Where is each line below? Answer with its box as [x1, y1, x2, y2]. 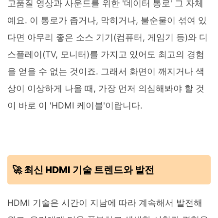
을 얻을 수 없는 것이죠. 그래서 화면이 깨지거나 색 [7, 66, 204, 76]
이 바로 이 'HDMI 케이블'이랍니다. [7, 100, 143, 110]
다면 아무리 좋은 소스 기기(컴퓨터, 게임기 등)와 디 [7, 32, 208, 42]
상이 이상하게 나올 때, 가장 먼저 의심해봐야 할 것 [7, 83, 204, 93]
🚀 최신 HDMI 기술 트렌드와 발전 [12, 163, 154, 177]
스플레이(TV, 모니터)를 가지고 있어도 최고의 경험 [7, 49, 204, 59]
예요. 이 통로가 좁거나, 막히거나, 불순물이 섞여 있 [7, 15, 207, 25]
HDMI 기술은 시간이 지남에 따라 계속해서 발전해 [7, 197, 202, 208]
